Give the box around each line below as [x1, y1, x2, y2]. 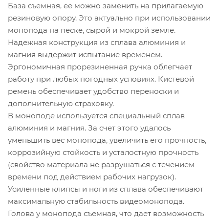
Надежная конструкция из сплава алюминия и [8, 37, 186, 47]
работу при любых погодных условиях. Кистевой [8, 74, 194, 84]
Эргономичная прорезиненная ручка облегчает [8, 62, 192, 71]
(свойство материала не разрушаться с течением [8, 159, 195, 169]
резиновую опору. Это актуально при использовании [8, 13, 211, 22]
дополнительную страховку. [8, 98, 114, 108]
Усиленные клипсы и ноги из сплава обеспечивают [8, 184, 203, 194]
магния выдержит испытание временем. [8, 49, 162, 59]
